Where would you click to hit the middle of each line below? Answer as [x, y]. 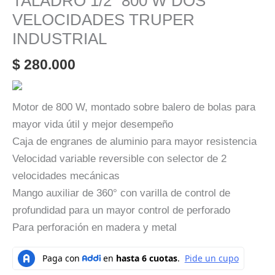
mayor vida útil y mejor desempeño [93, 124]
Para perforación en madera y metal [95, 227]
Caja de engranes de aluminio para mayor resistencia [134, 141]
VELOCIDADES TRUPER [103, 19]
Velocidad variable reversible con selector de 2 [119, 158]
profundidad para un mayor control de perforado [121, 210]
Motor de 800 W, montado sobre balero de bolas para [134, 107]
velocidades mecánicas [66, 176]
